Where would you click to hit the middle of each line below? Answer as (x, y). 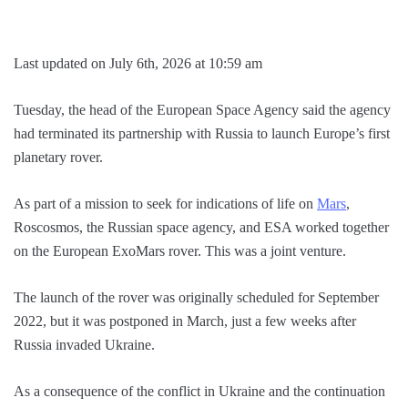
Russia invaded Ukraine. (84, 344)
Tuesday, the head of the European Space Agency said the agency (202, 109)
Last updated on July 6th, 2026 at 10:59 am (138, 63)
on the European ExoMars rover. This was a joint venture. (180, 250)
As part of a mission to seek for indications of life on (165, 203)
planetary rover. (58, 157)
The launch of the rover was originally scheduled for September (196, 297)
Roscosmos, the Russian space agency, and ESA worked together (201, 227)
